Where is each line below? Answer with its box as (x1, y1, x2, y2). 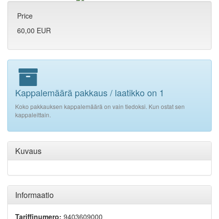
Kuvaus (15, 145, 42, 157)
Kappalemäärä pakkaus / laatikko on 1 (15, 86, 164, 99)
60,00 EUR (17, 25, 51, 36)
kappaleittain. (15, 110, 51, 119)
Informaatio (15, 189, 54, 201)
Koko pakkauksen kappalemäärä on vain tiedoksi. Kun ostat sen (15, 102, 185, 111)
